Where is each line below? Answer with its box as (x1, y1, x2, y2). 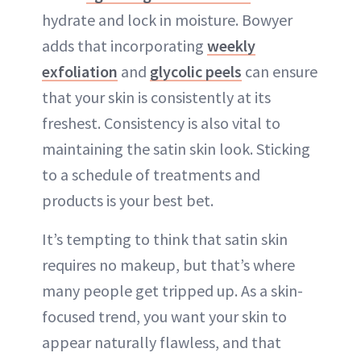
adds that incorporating (42, 35, 207, 56)
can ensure (242, 60, 317, 81)
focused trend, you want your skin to (42, 305, 287, 326)
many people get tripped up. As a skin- (42, 280, 303, 301)
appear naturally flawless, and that (42, 331, 281, 352)
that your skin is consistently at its (42, 86, 271, 107)
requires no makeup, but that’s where (42, 254, 295, 275)
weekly (207, 35, 255, 56)
